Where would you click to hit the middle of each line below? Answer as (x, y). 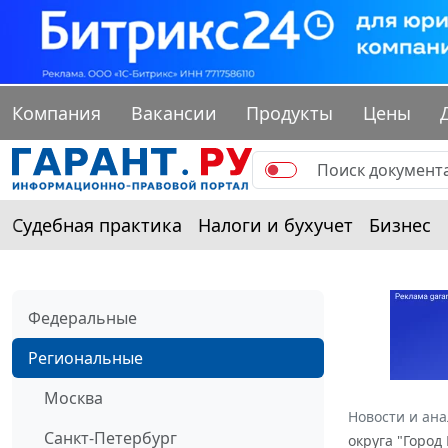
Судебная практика (97, 225)
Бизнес (400, 225)
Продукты (290, 113)
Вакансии (173, 113)
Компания (56, 113)
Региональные (85, 358)
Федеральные (82, 318)
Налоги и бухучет (275, 225)
